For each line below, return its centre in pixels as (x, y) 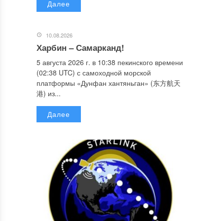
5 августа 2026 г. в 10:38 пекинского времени (110, 62)
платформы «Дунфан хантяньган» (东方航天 (109, 83)
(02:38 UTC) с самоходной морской (94, 72)
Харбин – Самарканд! (80, 47)
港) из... (49, 93)
